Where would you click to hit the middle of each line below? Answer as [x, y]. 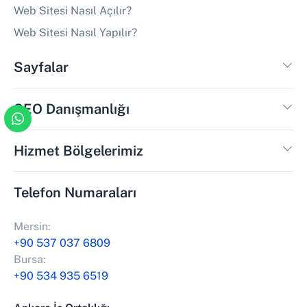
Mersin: [32, 226]
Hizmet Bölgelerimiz [78, 150]
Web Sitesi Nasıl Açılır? [73, 10]
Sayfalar [41, 67]
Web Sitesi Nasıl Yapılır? [75, 32]
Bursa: [30, 259]
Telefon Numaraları [75, 192]
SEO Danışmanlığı [72, 109]
